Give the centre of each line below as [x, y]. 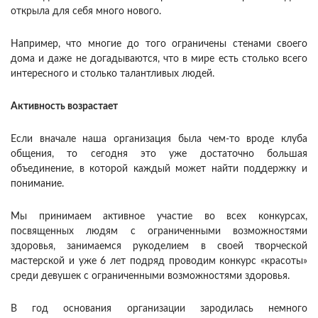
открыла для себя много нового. [86, 11]
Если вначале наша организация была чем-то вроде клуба [159, 139]
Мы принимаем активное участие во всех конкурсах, [159, 216]
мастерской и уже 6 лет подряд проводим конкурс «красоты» [159, 261]
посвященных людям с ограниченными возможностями [159, 231]
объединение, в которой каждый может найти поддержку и [159, 169]
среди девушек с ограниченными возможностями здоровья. [150, 276]
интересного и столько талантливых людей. [113, 73]
